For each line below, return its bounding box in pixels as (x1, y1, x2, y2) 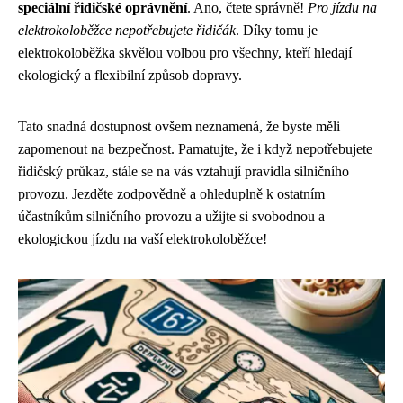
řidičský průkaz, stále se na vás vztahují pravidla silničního (18, 164, 349, 179)
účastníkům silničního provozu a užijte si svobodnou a (18, 209, 325, 224)
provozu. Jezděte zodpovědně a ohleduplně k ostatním (18, 186, 325, 201)
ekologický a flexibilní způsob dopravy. (18, 67, 242, 83)
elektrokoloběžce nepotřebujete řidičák (18, 22, 236, 38)
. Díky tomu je (236, 22, 318, 38)
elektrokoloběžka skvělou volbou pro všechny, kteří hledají (18, 45, 352, 60)
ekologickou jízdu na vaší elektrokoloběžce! (18, 231, 267, 246)
